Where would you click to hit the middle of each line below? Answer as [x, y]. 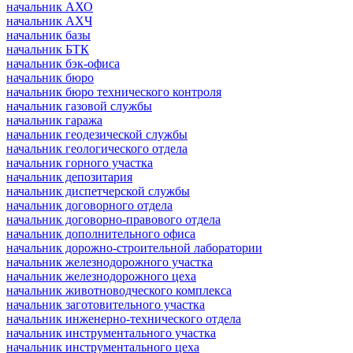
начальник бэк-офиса [63, 63]
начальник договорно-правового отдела [113, 219]
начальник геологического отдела [97, 148]
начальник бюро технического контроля [114, 91]
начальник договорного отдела [89, 205]
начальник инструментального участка [111, 333]
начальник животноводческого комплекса [119, 290]
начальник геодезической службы [97, 134]
